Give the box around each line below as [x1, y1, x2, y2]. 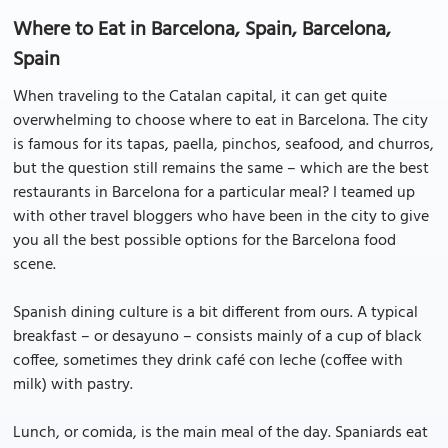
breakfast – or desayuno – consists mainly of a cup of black [13, 324, 422, 350]
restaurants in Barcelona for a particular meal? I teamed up [13, 180, 415, 206]
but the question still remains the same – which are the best [13, 156, 429, 182]
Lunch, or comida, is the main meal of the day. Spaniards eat [13, 420, 428, 446]
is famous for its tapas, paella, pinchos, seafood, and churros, [13, 132, 434, 158]
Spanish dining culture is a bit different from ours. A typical [13, 300, 418, 326]
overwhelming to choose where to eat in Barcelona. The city [13, 108, 428, 134]
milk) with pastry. [13, 372, 133, 398]
